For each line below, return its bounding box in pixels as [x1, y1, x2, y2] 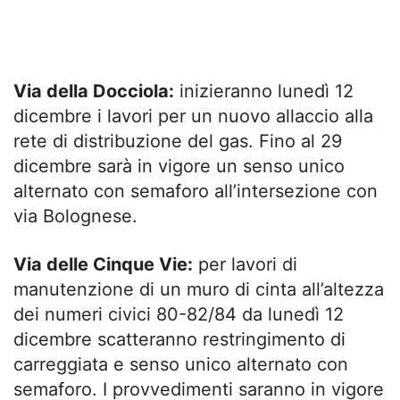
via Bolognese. [13, 204, 137, 227]
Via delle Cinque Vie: [13, 253, 193, 275]
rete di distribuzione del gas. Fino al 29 [13, 129, 342, 152]
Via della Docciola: [13, 79, 174, 102]
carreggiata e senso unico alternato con [13, 353, 348, 375]
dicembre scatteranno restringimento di [13, 328, 346, 350]
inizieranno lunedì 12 [174, 79, 354, 102]
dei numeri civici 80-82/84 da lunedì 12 [13, 303, 344, 325]
